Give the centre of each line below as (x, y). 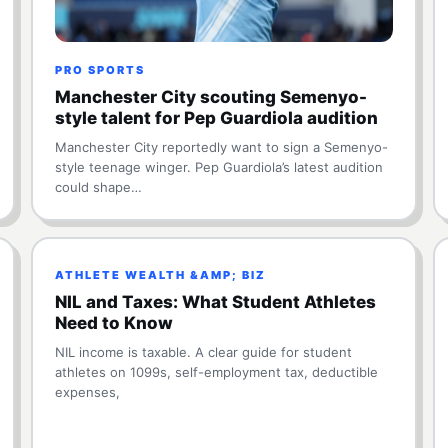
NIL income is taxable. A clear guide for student (203, 352)
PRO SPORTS (99, 70)
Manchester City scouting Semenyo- (210, 97)
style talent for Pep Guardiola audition (216, 118)
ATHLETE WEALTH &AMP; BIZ (160, 275)
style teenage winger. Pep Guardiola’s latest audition (218, 167)
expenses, (87, 392)
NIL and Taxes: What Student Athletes (215, 302)
